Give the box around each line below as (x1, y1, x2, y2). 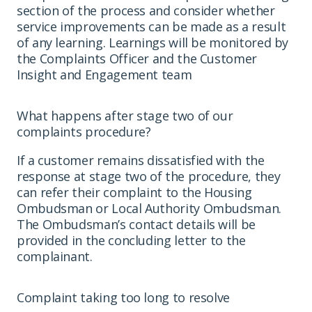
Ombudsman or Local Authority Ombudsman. (17, 199, 281, 217)
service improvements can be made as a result (17, 17, 286, 35)
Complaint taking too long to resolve (17, 288, 231, 306)
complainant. (17, 247, 93, 265)
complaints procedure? (17, 123, 151, 140)
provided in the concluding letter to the (17, 231, 246, 249)
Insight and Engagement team (17, 65, 192, 83)
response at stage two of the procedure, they (17, 167, 281, 185)
